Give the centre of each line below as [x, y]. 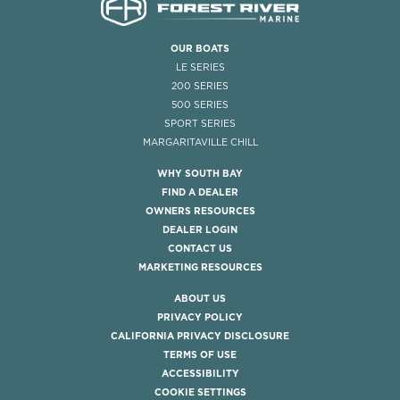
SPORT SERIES [200, 123]
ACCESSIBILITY [200, 373]
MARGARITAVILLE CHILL [200, 142]
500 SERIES [200, 104]
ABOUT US [200, 298]
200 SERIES [200, 85]
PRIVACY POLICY [200, 317]
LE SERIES [200, 67]
